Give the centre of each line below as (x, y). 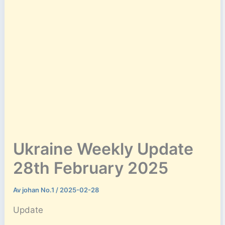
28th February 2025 (91, 168)
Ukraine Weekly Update (103, 149)
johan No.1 (39, 190)
